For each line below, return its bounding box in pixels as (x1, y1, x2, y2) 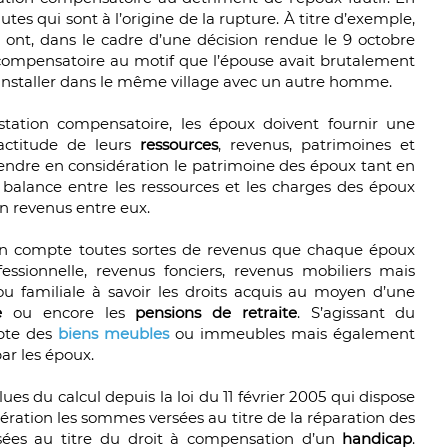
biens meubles (58, 324, 170, 344)
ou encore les (13, 303, 136, 323)
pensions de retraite (135, 303, 297, 323)
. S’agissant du (296, 303, 416, 323)
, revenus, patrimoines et (218, 135, 416, 155)
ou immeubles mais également (169, 324, 416, 344)
